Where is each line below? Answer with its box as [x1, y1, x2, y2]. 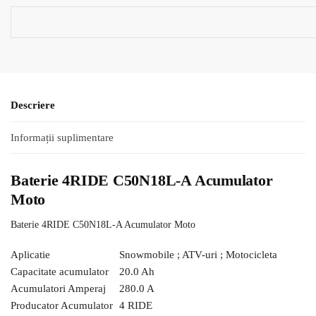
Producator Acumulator [11, 300, 113, 312]
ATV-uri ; [182, 249, 223, 261]
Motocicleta [226, 249, 277, 261]
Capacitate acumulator [11, 266, 109, 278]
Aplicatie [11, 249, 50, 261]
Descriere [11, 99, 55, 111]
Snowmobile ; [119, 249, 180, 261]
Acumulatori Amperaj [11, 283, 106, 295]
